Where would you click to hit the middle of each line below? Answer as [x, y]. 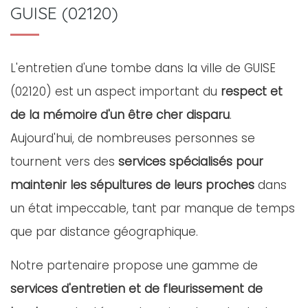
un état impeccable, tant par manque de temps [153, 208]
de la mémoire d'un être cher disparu [120, 115]
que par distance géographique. [104, 232]
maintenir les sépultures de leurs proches [132, 185]
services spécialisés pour [191, 162]
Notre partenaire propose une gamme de [134, 265]
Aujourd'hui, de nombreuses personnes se [133, 138]
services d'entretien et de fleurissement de [136, 289]
